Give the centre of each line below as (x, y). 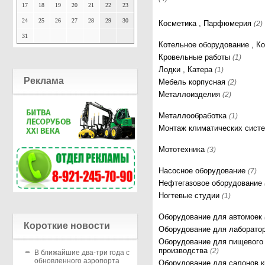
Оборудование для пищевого (211, 242)
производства (185, 251)
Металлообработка (194, 116)
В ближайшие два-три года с (82, 253)
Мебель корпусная (193, 82)
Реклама (44, 81)
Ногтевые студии (190, 195)
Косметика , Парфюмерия (206, 23)
